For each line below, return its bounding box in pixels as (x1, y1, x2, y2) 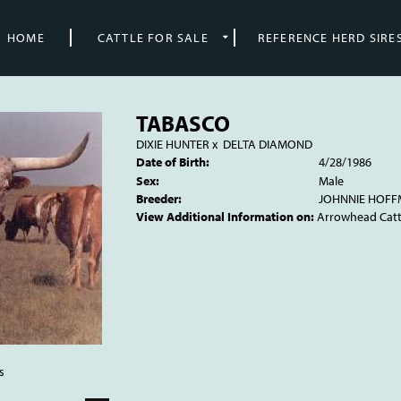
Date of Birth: (135, 154, 209, 170)
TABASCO (135, 109, 230, 137)
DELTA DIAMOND (222, 136, 312, 152)
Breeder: (135, 191, 182, 207)
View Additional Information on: (135, 209, 314, 225)
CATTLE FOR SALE (97, 30, 209, 46)
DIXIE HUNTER (135, 136, 209, 152)
